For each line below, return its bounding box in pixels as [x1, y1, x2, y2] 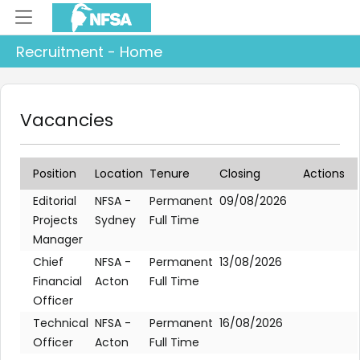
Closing [219, 166, 260, 182]
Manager [33, 231, 83, 247]
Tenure [149, 166, 190, 182]
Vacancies [20, 108, 113, 133]
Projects [33, 212, 78, 228]
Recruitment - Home [16, 41, 162, 62]
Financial [33, 273, 82, 289]
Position [33, 166, 76, 182]
